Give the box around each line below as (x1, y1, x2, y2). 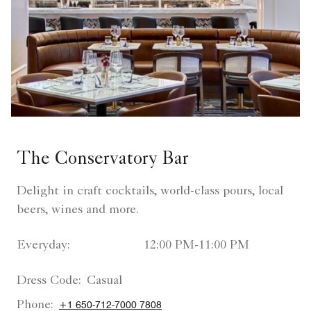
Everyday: (17, 239, 70, 253)
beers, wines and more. (17, 204, 139, 217)
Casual (87, 275, 122, 288)
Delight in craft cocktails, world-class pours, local (17, 185, 283, 199)
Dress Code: (17, 275, 81, 288)
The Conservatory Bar (17, 151, 189, 170)
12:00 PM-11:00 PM (143, 239, 249, 253)
